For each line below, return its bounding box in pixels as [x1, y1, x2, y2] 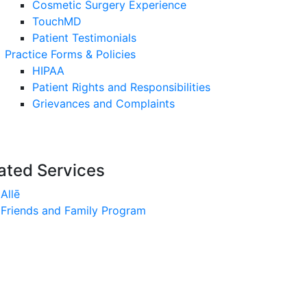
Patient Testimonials [32, 31, 136, 45]
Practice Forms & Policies [5, 47, 136, 61]
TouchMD [32, 14, 82, 28]
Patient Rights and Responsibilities [32, 80, 210, 94]
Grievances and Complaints [32, 97, 175, 110]
